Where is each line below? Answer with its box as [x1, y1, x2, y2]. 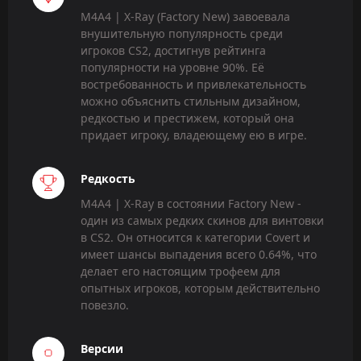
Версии [81, 341, 123, 357]
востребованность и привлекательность [81, 76, 306, 92]
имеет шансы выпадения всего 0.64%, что [81, 247, 317, 263]
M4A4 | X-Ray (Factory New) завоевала [81, 8, 290, 24]
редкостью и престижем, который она [81, 110, 294, 126]
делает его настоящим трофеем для [81, 263, 280, 280]
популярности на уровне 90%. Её [81, 59, 264, 75]
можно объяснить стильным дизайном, [81, 93, 301, 109]
